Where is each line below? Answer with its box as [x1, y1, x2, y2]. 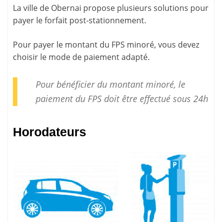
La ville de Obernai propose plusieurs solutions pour [13, 2, 209, 14]
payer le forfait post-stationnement [13, 15, 144, 26]
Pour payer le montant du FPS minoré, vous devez [13, 39, 199, 51]
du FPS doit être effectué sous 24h [72, 92, 208, 105]
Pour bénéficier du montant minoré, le [35, 78, 185, 90]
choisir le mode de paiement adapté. [13, 52, 150, 63]
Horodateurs [13, 125, 86, 139]
